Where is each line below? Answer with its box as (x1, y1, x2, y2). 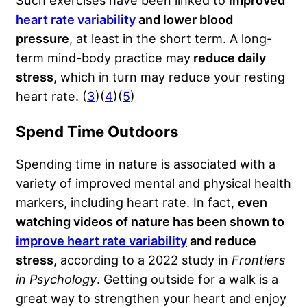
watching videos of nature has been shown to (16, 214, 284, 230)
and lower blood (136, 12, 233, 27)
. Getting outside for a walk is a (97, 271, 278, 287)
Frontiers (232, 252, 285, 268)
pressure (16, 31, 69, 47)
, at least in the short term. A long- (69, 31, 272, 47)
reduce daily (191, 50, 266, 66)
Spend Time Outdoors (16, 123, 178, 141)
